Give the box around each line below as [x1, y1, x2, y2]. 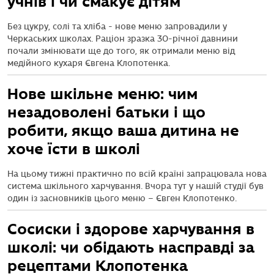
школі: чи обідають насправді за [7, 239, 254, 256]
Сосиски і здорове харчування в [7, 221, 254, 237]
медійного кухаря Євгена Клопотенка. [7, 59, 170, 68]
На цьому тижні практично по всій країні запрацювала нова [7, 169, 267, 179]
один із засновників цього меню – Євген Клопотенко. [7, 194, 237, 203]
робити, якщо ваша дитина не [7, 122, 239, 139]
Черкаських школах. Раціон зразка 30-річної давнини [7, 34, 238, 43]
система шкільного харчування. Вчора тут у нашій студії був [7, 182, 264, 191]
